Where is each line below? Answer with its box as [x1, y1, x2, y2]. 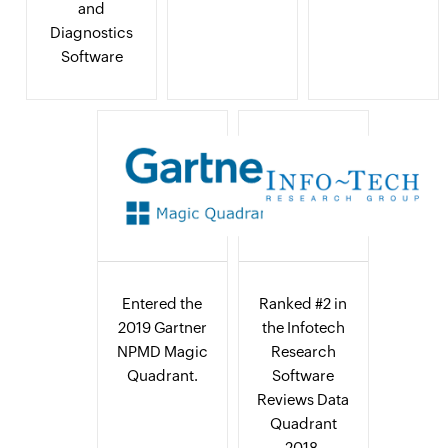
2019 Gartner [117, 319, 207, 337]
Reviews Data [257, 391, 350, 409]
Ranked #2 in [259, 295, 348, 313]
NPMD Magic [116, 343, 208, 361]
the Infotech [261, 319, 345, 337]
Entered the [122, 295, 203, 313]
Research [270, 343, 336, 361]
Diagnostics [50, 24, 134, 42]
